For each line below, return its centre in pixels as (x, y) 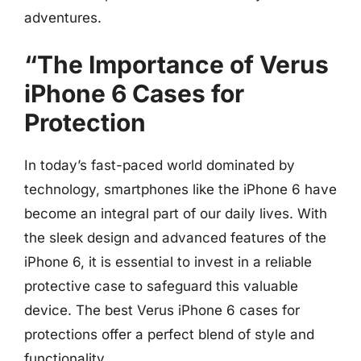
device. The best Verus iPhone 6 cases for (162, 310)
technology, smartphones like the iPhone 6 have (180, 189)
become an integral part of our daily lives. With (176, 214)
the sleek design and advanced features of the (175, 238)
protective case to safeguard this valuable (161, 286)
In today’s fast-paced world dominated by (160, 165)
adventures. (63, 17)
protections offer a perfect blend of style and (169, 334)
